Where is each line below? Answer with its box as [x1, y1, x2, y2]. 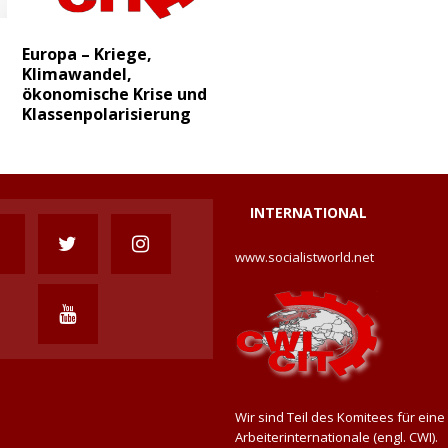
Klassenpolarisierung [22, 103, 192, 126]
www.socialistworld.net [235, 248, 375, 267]
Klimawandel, [22, 63, 133, 86]
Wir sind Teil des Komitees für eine [235, 408, 446, 427]
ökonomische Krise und [22, 83, 208, 106]
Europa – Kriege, [22, 43, 153, 66]
